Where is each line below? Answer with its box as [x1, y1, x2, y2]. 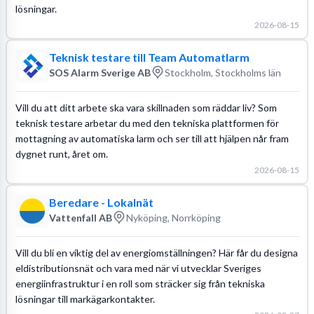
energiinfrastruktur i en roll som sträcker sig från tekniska [15, 277, 265, 289]
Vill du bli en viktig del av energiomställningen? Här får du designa [15, 246, 298, 259]
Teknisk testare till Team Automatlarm [48, 50, 250, 64]
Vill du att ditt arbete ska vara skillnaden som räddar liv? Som [15, 101, 277, 114]
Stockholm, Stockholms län [164, 66, 281, 78]
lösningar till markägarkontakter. [15, 292, 155, 305]
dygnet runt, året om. [15, 147, 108, 160]
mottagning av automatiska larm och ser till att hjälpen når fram [15, 132, 289, 144]
